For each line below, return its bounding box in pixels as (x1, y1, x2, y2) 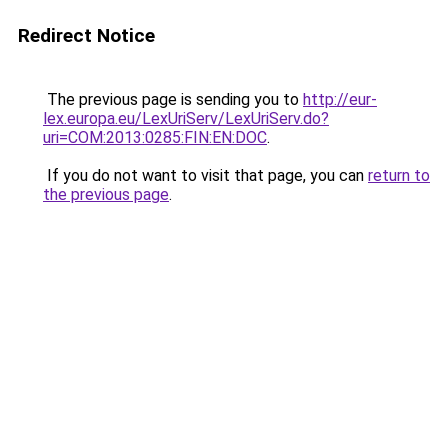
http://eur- (303, 90, 377, 109)
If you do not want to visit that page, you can (43, 166, 368, 185)
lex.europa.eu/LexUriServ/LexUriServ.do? (43, 109, 329, 128)
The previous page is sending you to (43, 90, 303, 109)
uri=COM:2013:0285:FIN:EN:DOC (43, 128, 267, 147)
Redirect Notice (18, 24, 155, 47)
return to (368, 166, 430, 185)
